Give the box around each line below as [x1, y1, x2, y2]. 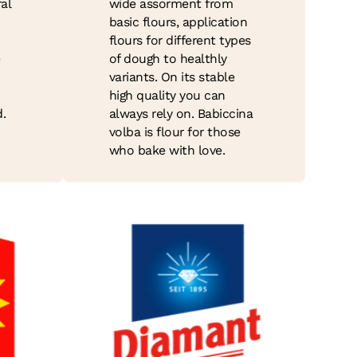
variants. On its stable [108, 69, 235, 85]
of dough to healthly [108, 51, 227, 67]
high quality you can [108, 88, 226, 104]
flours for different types [108, 33, 251, 49]
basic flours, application [108, 14, 248, 30]
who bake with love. [108, 143, 226, 159]
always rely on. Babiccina [108, 106, 253, 122]
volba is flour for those [108, 124, 241, 140]
